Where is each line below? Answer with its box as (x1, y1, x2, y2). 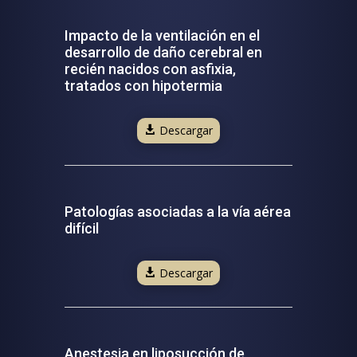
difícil (64, 219, 99, 237)
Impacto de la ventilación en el (64, 27, 260, 45)
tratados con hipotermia (64, 77, 222, 95)
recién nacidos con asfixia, (64, 61, 236, 78)
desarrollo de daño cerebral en (64, 44, 262, 61)
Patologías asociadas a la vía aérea (64, 202, 291, 220)
